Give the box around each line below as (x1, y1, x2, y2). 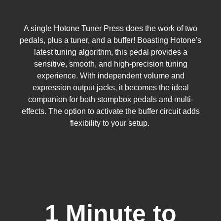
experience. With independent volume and (37, 72, 184, 80)
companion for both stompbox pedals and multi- (28, 95, 193, 104)
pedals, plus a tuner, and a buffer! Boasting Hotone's (20, 36, 201, 45)
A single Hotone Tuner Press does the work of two (24, 24, 197, 33)
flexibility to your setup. (70, 119, 151, 128)
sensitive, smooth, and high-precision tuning (34, 60, 187, 69)
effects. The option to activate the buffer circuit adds (21, 107, 200, 116)
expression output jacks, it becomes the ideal (32, 83, 189, 92)
